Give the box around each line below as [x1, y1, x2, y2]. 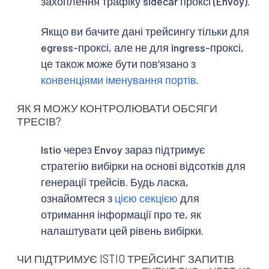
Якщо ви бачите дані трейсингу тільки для [41, 24, 249, 38]
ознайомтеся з [41, 191, 115, 205]
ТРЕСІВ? [17, 115, 61, 128]
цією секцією [115, 191, 178, 205]
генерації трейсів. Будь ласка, [41, 175, 189, 189]
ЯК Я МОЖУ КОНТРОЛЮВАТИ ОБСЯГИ [17, 101, 217, 115]
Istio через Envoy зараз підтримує [41, 142, 205, 156]
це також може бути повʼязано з [41, 56, 196, 70]
